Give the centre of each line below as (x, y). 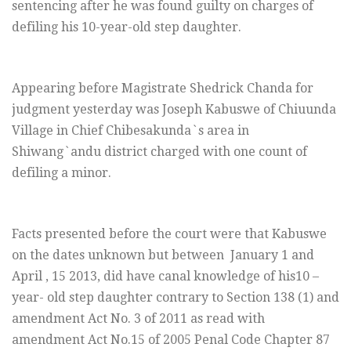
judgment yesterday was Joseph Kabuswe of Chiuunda (174, 110)
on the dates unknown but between (121, 255)
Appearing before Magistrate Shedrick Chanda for (163, 89)
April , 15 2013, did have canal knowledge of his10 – (165, 277)
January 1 (259, 255)
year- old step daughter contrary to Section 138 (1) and (175, 298)
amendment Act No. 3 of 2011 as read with (138, 319)
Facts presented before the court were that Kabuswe (169, 234)
